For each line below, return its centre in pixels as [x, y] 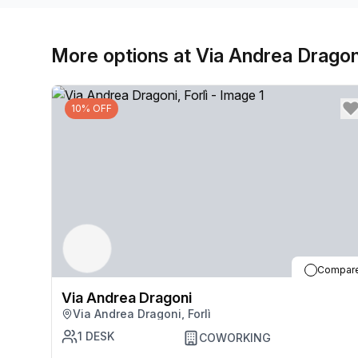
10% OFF [91, 108]
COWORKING [235, 338]
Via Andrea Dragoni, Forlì [142, 314]
